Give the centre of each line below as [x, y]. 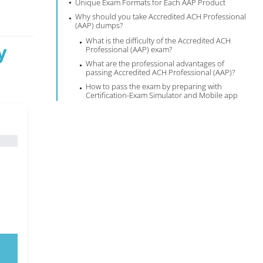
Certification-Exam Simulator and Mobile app [162, 95]
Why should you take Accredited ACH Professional [161, 16]
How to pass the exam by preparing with [154, 86]
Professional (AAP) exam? [129, 49]
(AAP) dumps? [99, 25]
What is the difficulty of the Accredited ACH [159, 41]
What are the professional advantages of [155, 63]
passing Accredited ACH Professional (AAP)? [161, 72]
